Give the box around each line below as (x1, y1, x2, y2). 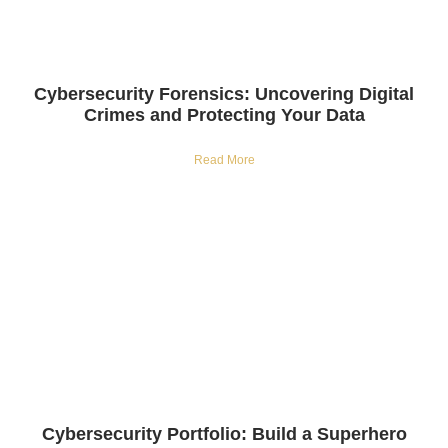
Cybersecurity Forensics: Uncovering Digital (34, 84, 414, 105)
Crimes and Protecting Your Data (83, 105, 365, 126)
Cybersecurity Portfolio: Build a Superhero (41, 424, 407, 445)
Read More (193, 153, 255, 168)
